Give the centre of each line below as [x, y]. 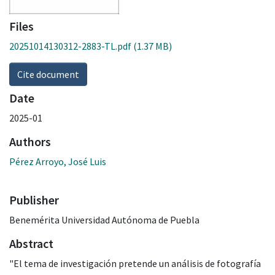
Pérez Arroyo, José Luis [58, 161]
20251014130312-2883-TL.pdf [70, 46]
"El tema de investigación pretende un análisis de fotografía [135, 263]
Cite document [48, 74]
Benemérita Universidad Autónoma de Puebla [104, 219]
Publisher [34, 199]
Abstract [31, 243]
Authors [30, 141]
